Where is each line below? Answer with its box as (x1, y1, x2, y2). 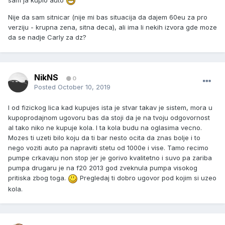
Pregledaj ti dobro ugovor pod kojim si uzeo (78, 174, 216, 182)
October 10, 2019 (58, 83, 110, 91)
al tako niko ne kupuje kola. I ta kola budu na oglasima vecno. (8, 124, 202, 132)
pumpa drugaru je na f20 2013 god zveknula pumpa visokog (8, 164, 197, 172)
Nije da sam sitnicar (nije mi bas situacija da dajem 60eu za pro (8, 13, 207, 22)
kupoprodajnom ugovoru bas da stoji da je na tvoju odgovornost (8, 114, 210, 122)
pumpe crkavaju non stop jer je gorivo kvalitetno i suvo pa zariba (8, 154, 212, 162)
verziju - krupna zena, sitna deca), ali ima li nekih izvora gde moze (8, 23, 217, 32)
